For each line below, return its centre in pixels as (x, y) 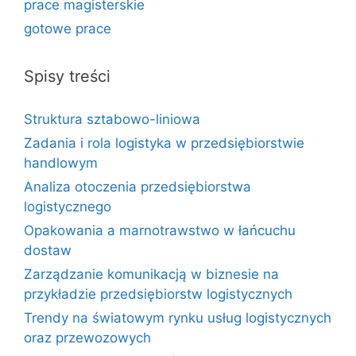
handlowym (61, 163)
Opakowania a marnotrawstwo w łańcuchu (160, 230)
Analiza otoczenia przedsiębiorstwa (137, 187)
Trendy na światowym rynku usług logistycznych (178, 318)
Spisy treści (67, 76)
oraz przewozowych (87, 338)
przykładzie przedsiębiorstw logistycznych (158, 294)
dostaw (48, 250)
